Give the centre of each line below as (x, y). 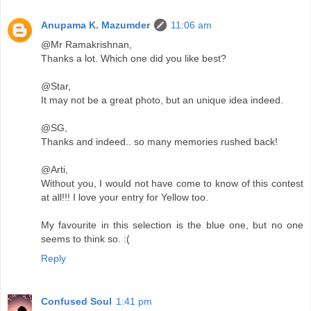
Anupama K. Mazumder (95, 25)
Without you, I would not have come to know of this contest (172, 184)
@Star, (56, 86)
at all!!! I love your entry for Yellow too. (125, 197)
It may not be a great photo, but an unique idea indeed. (162, 100)
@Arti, (54, 170)
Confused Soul (76, 302)
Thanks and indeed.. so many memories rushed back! (159, 142)
